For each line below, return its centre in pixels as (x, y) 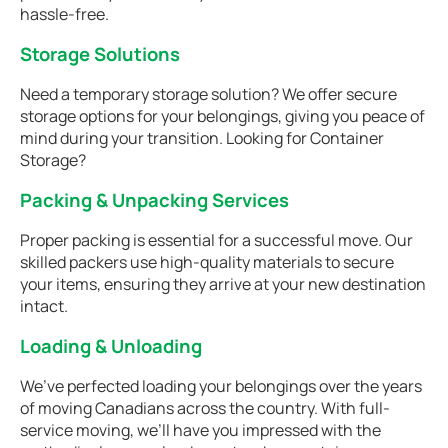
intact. (44, 306)
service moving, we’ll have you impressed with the (200, 430)
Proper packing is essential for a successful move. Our (216, 240)
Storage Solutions (100, 54)
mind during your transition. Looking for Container (202, 138)
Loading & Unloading (111, 346)
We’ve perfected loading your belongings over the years (221, 386)
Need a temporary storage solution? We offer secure (208, 94)
